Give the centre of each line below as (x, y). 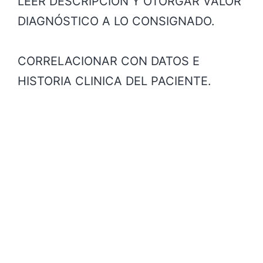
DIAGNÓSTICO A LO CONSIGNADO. (116, 21)
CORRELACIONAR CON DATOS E (109, 61)
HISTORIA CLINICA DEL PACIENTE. (114, 81)
